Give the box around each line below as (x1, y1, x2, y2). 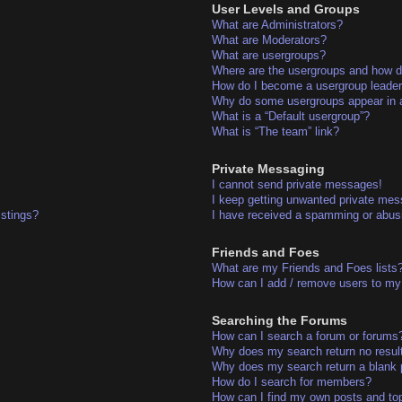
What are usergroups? (211, 48, 326, 62)
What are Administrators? (211, 17, 343, 31)
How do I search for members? (211, 375, 371, 389)
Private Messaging (211, 162, 325, 177)
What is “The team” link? (211, 124, 339, 138)
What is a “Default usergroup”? (211, 109, 370, 123)
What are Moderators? (211, 32, 327, 47)
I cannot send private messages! (211, 178, 382, 192)
